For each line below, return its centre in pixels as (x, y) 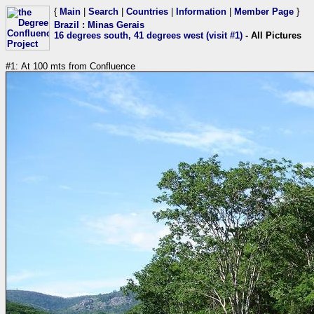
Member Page (264, 12)
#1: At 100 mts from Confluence (70, 66)
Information (201, 12)
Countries (147, 12)
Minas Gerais (116, 25)
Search (103, 12)
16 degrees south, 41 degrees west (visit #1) (148, 35)
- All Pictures (272, 35)
